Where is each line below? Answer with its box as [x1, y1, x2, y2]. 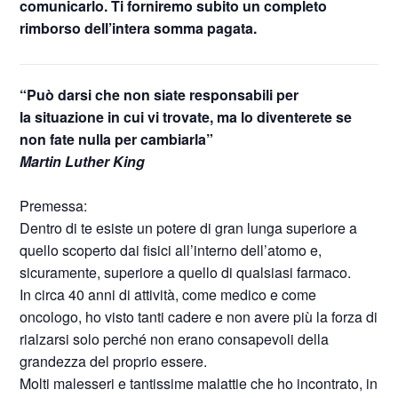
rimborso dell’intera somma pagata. [20, 18, 258, 38]
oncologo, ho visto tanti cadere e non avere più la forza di [20, 306, 378, 327]
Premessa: [20, 195, 88, 216]
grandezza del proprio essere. [20, 351, 208, 371]
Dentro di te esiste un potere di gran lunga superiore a [20, 218, 358, 238]
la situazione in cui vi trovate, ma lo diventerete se [20, 107, 353, 127]
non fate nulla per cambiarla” [20, 129, 214, 149]
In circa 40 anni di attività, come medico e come [20, 284, 317, 305]
